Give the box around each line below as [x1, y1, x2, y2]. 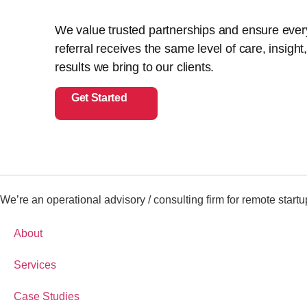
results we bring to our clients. [55, 60, 214, 75]
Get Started [71, 91, 127, 103]
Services [14, 258, 56, 271]
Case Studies [14, 290, 79, 302]
